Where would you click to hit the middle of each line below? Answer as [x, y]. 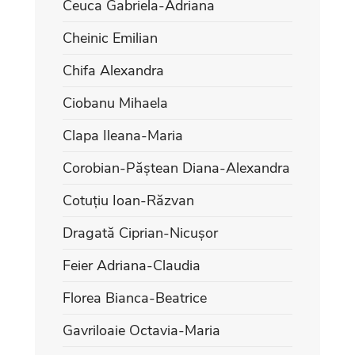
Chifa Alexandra [113, 70]
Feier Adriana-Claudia [132, 265]
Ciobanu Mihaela [115, 103]
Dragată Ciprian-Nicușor [140, 233]
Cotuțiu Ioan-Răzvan [128, 200]
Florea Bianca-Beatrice [135, 298]
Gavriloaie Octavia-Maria [141, 330]
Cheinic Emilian [110, 38]
